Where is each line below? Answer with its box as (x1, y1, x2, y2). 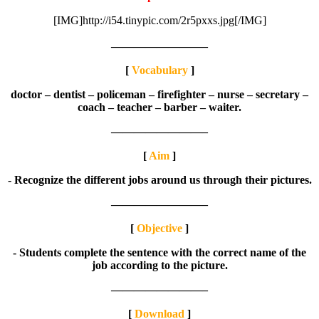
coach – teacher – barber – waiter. (78, 100, 241, 113)
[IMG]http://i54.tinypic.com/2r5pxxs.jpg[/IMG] (53, 14, 266, 26)
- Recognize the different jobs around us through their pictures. (7, 173, 312, 186)
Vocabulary (131, 63, 188, 76)
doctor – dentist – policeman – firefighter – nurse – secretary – (11, 88, 308, 100)
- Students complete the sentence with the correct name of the (13, 246, 306, 258)
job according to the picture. (91, 258, 228, 271)
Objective (137, 221, 182, 234)
